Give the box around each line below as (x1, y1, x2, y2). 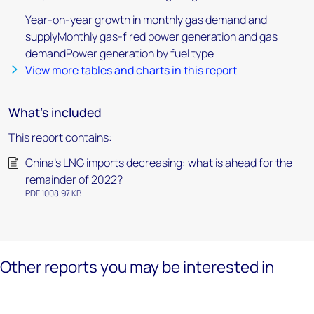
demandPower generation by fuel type (25, 46, 214, 61)
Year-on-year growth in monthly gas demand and (25, 12, 267, 27)
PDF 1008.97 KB (25, 187, 81, 199)
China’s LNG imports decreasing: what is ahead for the (25, 155, 292, 170)
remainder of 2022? (25, 172, 123, 187)
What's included (8, 104, 102, 121)
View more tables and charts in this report (25, 62, 237, 78)
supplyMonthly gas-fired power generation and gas (25, 29, 278, 44)
